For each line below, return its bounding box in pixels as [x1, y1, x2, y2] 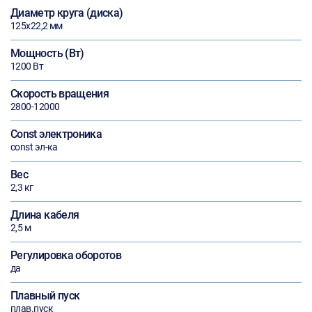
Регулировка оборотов [10, 249, 122, 262]
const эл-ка [10, 141, 58, 153]
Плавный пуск [10, 289, 80, 302]
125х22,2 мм [10, 20, 63, 31]
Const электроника [10, 127, 102, 141]
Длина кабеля [10, 208, 79, 221]
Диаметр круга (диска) [10, 6, 123, 19]
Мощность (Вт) [10, 47, 84, 60]
